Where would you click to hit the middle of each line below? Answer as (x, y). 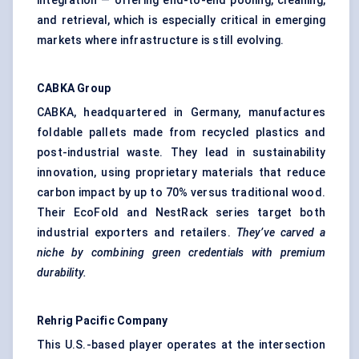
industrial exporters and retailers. (137, 233)
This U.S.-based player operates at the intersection (181, 345)
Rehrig (55, 321)
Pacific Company (122, 321)
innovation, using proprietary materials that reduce (181, 173)
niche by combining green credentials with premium (181, 253)
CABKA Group (74, 89)
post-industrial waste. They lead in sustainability (181, 153)
